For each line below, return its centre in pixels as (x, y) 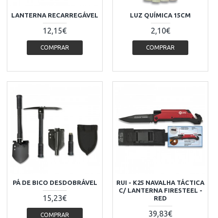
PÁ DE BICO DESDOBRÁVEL (55, 183)
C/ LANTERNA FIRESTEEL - (160, 191)
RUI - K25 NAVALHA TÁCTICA (161, 183)
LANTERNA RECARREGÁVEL (55, 15)
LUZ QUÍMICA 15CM (161, 15)
